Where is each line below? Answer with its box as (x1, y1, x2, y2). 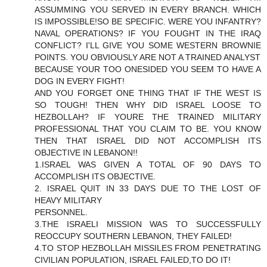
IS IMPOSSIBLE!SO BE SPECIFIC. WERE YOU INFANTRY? (35, 17, 261, 27)
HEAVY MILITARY (35, 195, 102, 206)
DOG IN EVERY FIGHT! (35, 76, 125, 86)
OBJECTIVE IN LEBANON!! (35, 148, 138, 158)
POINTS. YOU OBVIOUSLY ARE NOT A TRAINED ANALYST (35, 52, 260, 63)
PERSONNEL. (35, 207, 88, 218)
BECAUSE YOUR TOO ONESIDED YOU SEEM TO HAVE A (35, 64, 261, 74)
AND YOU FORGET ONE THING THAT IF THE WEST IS (35, 88, 261, 98)
